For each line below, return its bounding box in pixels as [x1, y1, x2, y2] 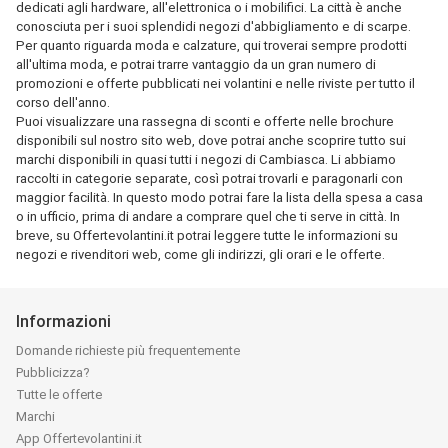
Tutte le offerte [16, 387, 102, 402]
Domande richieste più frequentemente [16, 343, 240, 358]
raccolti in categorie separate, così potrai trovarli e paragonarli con [16, 171, 403, 186]
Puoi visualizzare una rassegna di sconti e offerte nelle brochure [16, 114, 394, 129]
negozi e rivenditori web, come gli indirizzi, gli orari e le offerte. [16, 247, 385, 262]
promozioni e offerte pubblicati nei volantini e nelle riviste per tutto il [16, 76, 415, 91]
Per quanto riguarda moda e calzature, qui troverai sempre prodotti [16, 38, 407, 53]
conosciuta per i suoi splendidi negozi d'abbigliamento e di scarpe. [16, 19, 411, 34]
